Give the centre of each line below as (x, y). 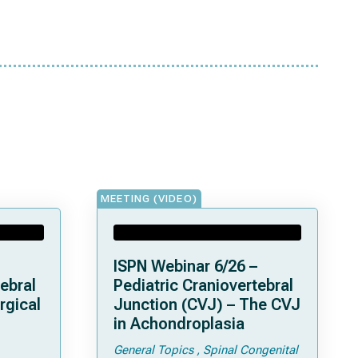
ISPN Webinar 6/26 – (185, 266)
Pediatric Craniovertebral (203, 285)
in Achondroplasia (179, 324)
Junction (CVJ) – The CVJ (207, 304)
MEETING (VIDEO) (149, 199)
